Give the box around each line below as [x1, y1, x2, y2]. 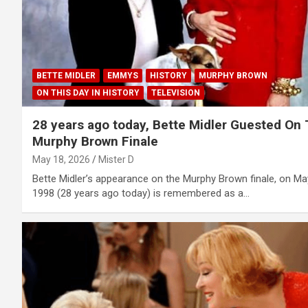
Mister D [98, 154, 134, 166]
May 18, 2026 [32, 154, 90, 166]
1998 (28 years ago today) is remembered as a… [32, 187, 250, 200]
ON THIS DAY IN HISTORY [36, 88, 140, 98]
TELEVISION [151, 88, 200, 98]
